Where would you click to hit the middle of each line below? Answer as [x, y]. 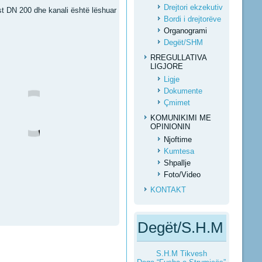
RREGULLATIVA [178, 58]
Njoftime [177, 139]
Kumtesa [179, 151]
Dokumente [183, 91]
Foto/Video [182, 174]
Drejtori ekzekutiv [193, 7]
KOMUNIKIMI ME [180, 118]
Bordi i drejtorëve [192, 19]
